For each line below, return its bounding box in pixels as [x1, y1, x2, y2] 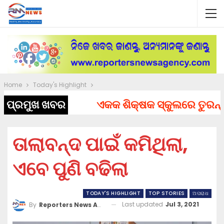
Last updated [122, 200, 164, 209]
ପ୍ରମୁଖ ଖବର [6, 97, 65, 113]
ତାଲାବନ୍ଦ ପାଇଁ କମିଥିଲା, [12, 131, 188, 158]
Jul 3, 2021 [165, 200, 199, 209]
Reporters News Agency [39, 200, 97, 209]
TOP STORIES [148, 189, 185, 197]
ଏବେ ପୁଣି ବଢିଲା [12, 155, 128, 182]
